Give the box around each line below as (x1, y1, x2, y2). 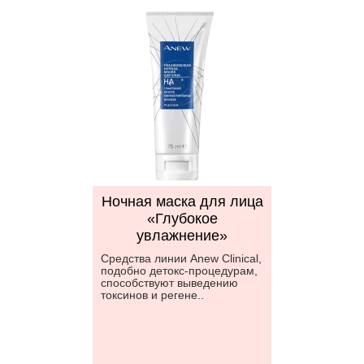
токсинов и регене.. (101, 288, 204, 301)
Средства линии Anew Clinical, (101, 252, 262, 265)
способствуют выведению (101, 276, 238, 289)
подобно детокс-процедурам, (101, 264, 258, 277)
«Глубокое (146, 210, 218, 227)
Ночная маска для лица (101, 193, 263, 210)
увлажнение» (136, 227, 227, 244)
